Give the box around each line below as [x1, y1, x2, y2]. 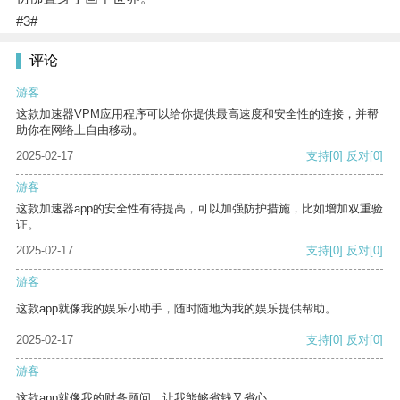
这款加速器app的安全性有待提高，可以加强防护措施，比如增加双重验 [16, 202, 383, 216]
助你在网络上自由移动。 [16, 123, 144, 137]
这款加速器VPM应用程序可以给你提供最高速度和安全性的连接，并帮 [16, 107, 379, 121]
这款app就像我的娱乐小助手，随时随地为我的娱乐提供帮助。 [16, 302, 337, 316]
